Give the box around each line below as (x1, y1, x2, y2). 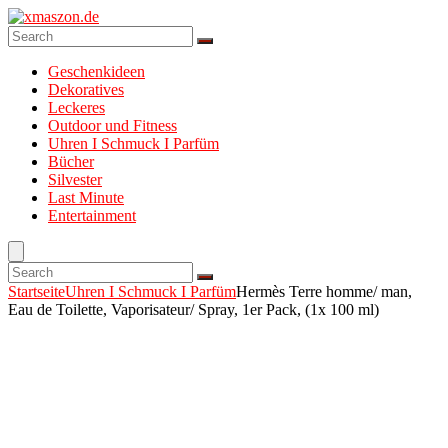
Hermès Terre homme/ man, (236, 283, 412, 300)
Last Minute (48, 189, 124, 206)
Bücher (48, 153, 94, 170)
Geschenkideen (48, 63, 145, 80)
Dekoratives (48, 81, 124, 98)
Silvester (48, 171, 102, 188)
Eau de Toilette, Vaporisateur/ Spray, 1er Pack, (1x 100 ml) (8, 301, 379, 318)
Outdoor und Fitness (48, 117, 177, 134)
